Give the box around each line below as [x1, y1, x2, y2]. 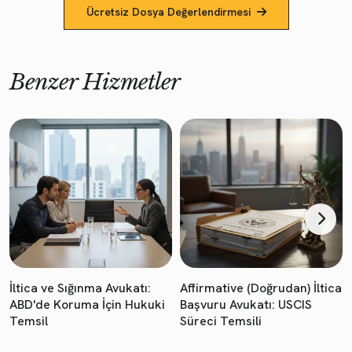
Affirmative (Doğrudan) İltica [180, 279, 342, 296]
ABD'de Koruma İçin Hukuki [9, 295, 165, 313]
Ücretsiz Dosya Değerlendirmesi [86, 4, 251, 19]
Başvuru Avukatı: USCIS [180, 295, 312, 313]
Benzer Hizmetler [9, 68, 180, 96]
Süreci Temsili [180, 312, 262, 329]
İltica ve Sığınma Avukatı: [9, 279, 151, 296]
